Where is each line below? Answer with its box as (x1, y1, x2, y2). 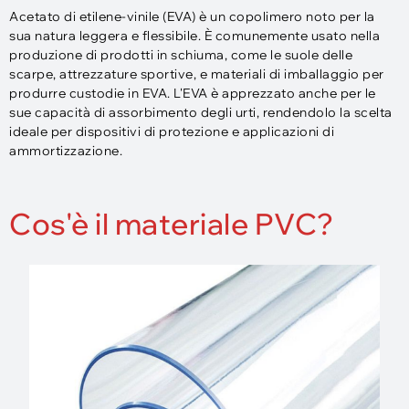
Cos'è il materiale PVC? (9, 205, 334, 242)
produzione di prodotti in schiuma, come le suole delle (9, 47, 352, 63)
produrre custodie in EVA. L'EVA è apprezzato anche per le (9, 85, 376, 101)
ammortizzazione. (9, 142, 122, 159)
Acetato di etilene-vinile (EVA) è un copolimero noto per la (9, 8, 375, 25)
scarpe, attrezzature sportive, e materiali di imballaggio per (9, 66, 384, 82)
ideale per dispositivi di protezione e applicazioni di (9, 123, 334, 140)
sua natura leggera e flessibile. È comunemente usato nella (9, 27, 380, 44)
